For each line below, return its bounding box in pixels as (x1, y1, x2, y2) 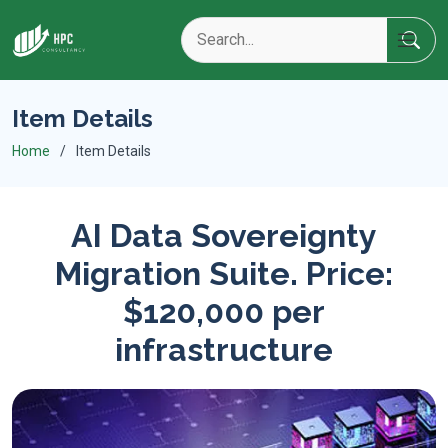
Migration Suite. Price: (55, 255, 393, 292)
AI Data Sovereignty (71, 217, 377, 254)
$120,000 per (123, 293, 325, 330)
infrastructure (115, 331, 333, 368)
